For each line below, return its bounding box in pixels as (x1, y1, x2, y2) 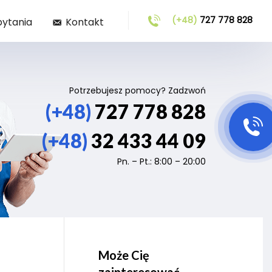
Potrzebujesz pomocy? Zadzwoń (69, 84, 206, 97)
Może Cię (98, 248, 149, 263)
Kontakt (66, 15, 104, 30)
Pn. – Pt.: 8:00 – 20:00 (117, 155, 206, 168)
